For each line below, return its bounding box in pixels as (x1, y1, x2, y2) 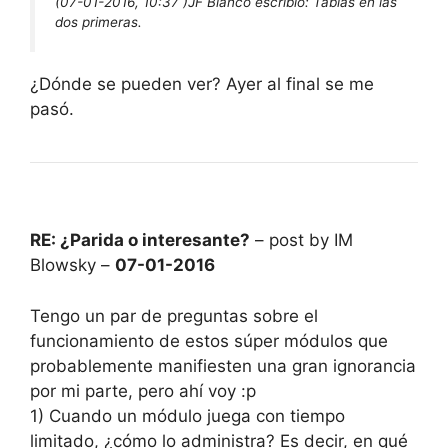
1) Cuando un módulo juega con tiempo (30, 405, 345, 426)
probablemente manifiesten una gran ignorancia (30, 355, 416, 376)
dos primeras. (55, 13, 142, 30)
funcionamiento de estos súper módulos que (30, 330, 388, 351)
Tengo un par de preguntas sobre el (30, 305, 318, 326)
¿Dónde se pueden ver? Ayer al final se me (30, 74, 374, 95)
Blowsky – (30, 255, 115, 276)
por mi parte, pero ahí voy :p (30, 380, 256, 401)
